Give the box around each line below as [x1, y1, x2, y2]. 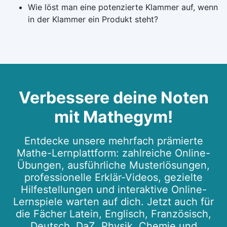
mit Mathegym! [54, 107, 173, 127]
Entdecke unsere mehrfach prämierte [24, 135, 203, 147]
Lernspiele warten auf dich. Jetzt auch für [13, 196, 214, 208]
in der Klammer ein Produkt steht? [28, 14, 158, 25]
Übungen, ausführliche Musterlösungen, [17, 159, 210, 172]
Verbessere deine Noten [18, 88, 209, 108]
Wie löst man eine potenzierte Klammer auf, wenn [28, 2, 218, 13]
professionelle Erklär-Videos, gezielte [24, 171, 203, 184]
